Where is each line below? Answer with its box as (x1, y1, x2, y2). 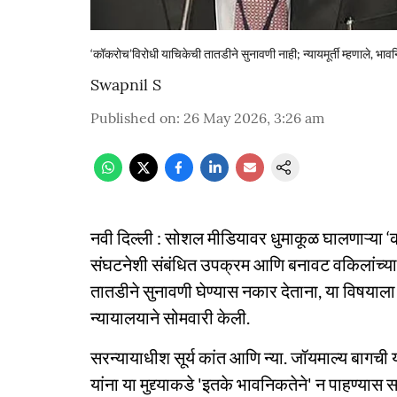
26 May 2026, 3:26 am (183, 109, 324, 127)
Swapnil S (90, 74, 161, 95)
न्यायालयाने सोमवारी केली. (90, 307, 250, 328)
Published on (90, 109, 176, 127)
